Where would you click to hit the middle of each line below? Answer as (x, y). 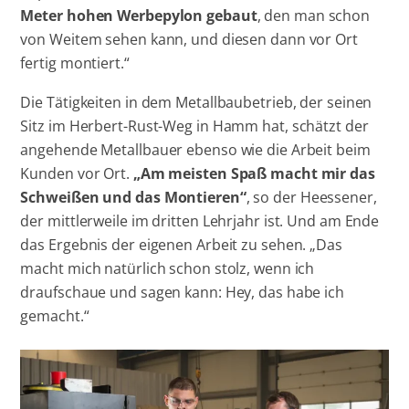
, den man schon (314, 16)
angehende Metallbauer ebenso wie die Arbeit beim (195, 149)
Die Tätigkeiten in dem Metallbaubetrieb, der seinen (196, 102)
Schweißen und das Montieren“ (133, 197)
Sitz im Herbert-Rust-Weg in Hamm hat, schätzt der (194, 126)
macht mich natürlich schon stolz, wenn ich (168, 268)
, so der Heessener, (311, 197)
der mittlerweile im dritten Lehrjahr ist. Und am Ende (200, 220)
